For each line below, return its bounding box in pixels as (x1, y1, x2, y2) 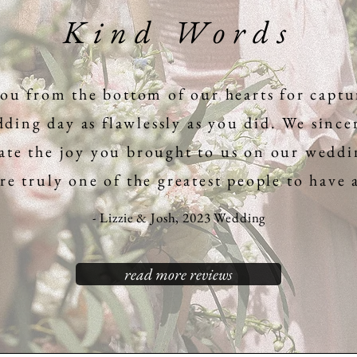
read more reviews (124, 264, 233, 284)
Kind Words (63, 11, 294, 53)
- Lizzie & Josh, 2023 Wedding (92, 209, 266, 226)
